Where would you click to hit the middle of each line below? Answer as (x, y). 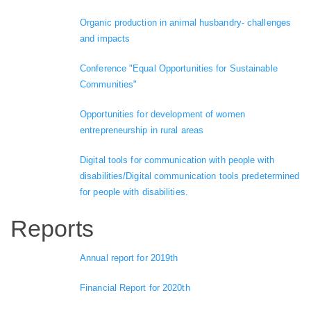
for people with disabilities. (134, 192)
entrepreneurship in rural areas (142, 131)
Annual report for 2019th (129, 258)
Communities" (109, 85)
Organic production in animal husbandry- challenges (186, 23)
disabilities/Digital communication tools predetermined (190, 176)
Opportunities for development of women (162, 115)
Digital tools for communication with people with (177, 160)
